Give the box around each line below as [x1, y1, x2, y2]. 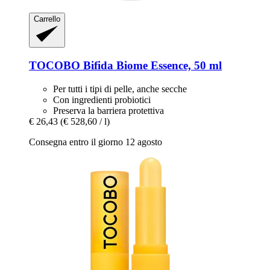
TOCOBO [29, 58, 80, 72]
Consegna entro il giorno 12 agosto [29, 136, 162, 147]
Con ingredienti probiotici [53, 94, 151, 105]
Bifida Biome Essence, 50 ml [80, 58, 222, 72]
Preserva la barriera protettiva [53, 105, 164, 116]
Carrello [34, 14, 60, 24]
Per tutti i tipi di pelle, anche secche [53, 83, 187, 94]
